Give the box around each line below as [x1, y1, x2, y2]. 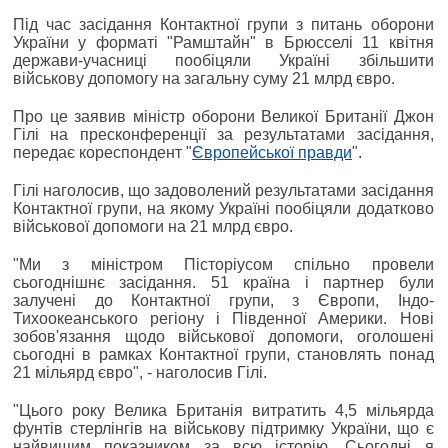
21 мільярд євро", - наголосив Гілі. [13, 363, 267, 381]
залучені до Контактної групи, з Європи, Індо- [13, 291, 434, 309]
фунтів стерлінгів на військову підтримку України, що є [13, 419, 434, 437]
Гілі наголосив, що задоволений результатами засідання [13, 181, 434, 199]
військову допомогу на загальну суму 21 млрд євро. [13, 69, 395, 87]
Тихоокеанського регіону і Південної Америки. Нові [13, 309, 434, 327]
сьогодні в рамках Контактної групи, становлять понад [13, 345, 434, 363]
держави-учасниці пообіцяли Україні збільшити [13, 51, 434, 69]
